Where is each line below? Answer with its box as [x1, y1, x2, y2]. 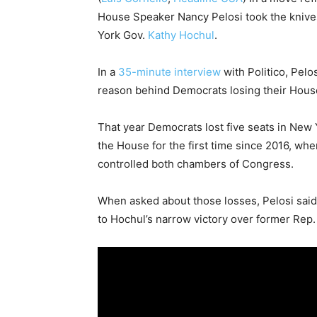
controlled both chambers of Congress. [98, 157, 294, 171]
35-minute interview [118, 65, 221, 79]
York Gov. [98, 28, 148, 42]
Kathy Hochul [148, 28, 214, 42]
